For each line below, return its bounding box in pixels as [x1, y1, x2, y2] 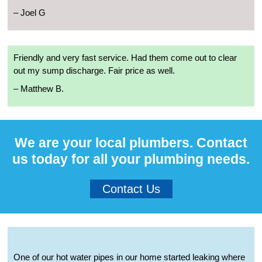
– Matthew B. [13, 84, 64, 94]
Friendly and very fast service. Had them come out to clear [13, 53, 237, 63]
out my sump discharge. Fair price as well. [13, 65, 175, 76]
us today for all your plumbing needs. [12, 151, 250, 167]
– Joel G [13, 8, 46, 18]
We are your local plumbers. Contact [15, 135, 247, 151]
